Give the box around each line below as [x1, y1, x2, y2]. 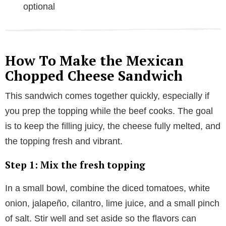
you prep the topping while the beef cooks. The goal [5, 105, 213, 116]
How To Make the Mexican [5, 51, 184, 70]
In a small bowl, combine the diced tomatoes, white [5, 183, 210, 193]
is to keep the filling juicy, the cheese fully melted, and [5, 121, 220, 131]
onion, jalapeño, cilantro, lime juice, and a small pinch [5, 198, 219, 208]
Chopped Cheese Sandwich [5, 66, 183, 85]
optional [23, 1, 55, 12]
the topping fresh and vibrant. [5, 136, 123, 146]
